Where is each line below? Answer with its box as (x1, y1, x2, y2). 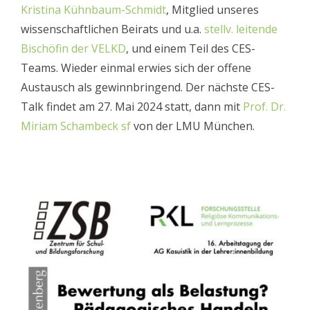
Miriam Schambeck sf (21, 118, 131, 134)
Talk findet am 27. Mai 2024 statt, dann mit (21, 99, 240, 115)
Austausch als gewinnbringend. (21, 80, 185, 95)
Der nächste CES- (185, 80, 275, 95)
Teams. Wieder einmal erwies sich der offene (21, 60, 251, 76)
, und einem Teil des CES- (126, 41, 255, 57)
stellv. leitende (204, 21, 277, 37)
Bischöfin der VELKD (21, 41, 126, 57)
